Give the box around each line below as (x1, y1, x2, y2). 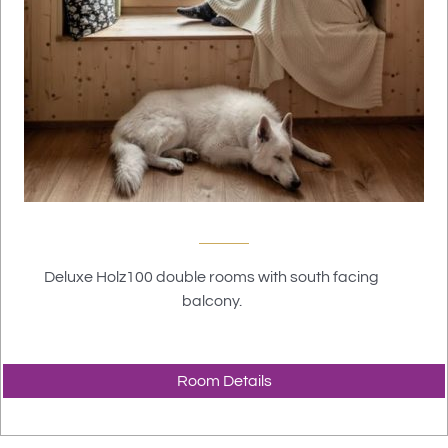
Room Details (176, 372, 272, 389)
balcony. (181, 292, 242, 309)
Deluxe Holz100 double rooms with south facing (44, 268, 379, 285)
